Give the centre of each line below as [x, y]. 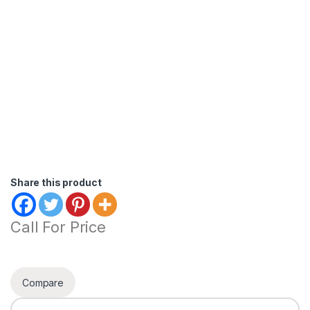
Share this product [56, 183]
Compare [43, 282]
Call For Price [58, 227]
